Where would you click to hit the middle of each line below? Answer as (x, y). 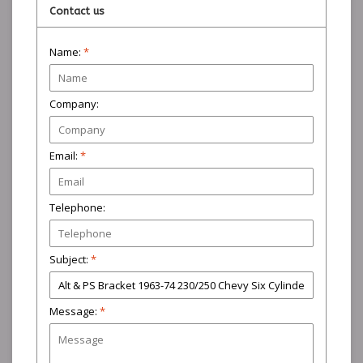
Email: (65, 156)
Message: (75, 312)
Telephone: (77, 208)
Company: (74, 104)
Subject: (70, 260)
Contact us (77, 11)
